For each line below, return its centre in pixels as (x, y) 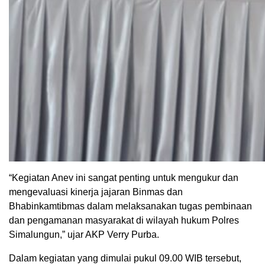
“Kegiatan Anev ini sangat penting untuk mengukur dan (124, 177)
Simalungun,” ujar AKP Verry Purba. (84, 234)
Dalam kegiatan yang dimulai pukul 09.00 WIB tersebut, (125, 258)
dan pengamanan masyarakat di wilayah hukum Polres (124, 220)
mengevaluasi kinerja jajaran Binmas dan (96, 192)
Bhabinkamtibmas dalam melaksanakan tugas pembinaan (130, 206)
